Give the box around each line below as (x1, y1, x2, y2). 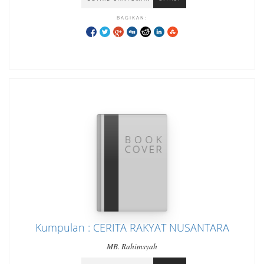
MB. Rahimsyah (107, 241, 157, 252)
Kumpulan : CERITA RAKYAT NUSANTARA (35, 220, 229, 235)
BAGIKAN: (117, 14, 147, 21)
